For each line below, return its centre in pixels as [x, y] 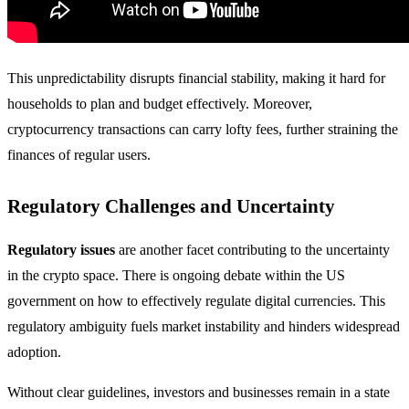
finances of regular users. [79, 155]
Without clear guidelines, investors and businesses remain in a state [199, 393]
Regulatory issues [61, 250]
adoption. [34, 352]
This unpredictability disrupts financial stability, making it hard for [196, 79]
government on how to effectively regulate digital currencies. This [196, 301]
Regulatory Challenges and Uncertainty [171, 206]
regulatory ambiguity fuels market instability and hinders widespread [204, 327]
